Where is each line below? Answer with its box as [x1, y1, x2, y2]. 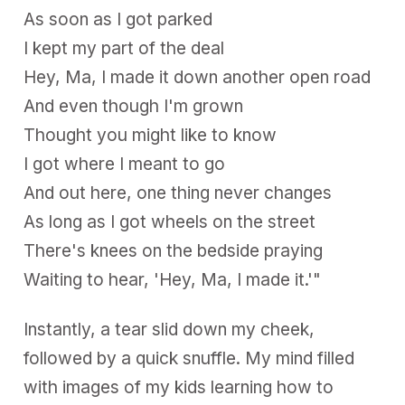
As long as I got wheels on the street [24, 212, 316, 233]
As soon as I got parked [24, 9, 213, 31]
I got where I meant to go [24, 154, 226, 175]
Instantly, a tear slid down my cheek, [24, 318, 316, 340]
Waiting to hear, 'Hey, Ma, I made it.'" [24, 269, 322, 291]
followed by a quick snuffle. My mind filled [24, 347, 355, 369]
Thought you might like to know [24, 125, 278, 146]
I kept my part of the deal [24, 38, 225, 60]
